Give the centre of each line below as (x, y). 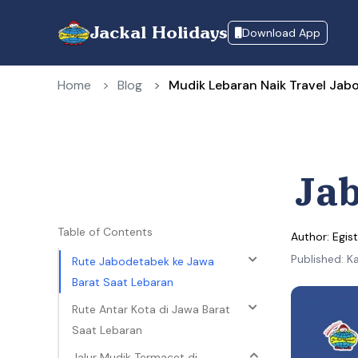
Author (309, 237)
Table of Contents (105, 232)
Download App (281, 32)
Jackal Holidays (159, 33)
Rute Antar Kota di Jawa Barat (151, 309)
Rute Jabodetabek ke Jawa (143, 261)
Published (316, 259)
